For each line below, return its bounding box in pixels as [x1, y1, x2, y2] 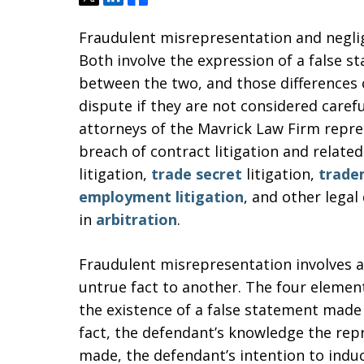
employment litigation [79, 187, 244, 206]
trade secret [151, 164, 242, 184]
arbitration [96, 210, 177, 229]
